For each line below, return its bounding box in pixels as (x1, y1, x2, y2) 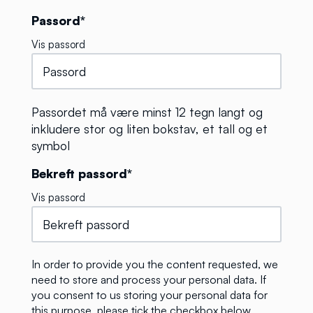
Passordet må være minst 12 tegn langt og (31, 104, 263, 120)
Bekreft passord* (31, 166, 132, 182)
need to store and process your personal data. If (31, 272, 266, 287)
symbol (31, 138, 70, 154)
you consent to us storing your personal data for (31, 288, 268, 303)
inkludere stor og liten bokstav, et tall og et (31, 121, 268, 137)
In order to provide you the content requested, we (31, 257, 278, 272)
